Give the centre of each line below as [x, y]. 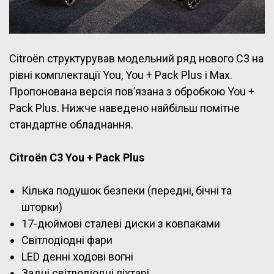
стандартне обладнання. [71, 124]
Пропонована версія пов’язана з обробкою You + [132, 91]
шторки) [42, 207]
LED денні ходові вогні [77, 256]
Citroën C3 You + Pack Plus [77, 157]
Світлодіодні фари [67, 240]
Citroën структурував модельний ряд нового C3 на [136, 58]
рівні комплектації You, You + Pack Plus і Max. [121, 75]
